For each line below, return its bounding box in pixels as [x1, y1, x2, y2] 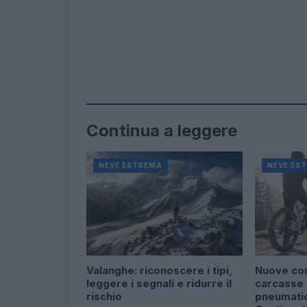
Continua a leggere [86, 120, 237, 140]
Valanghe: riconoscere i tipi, [86, 263, 232, 277]
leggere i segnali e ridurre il [86, 276, 232, 290]
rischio [86, 289, 122, 303]
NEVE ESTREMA [99, 160, 162, 169]
